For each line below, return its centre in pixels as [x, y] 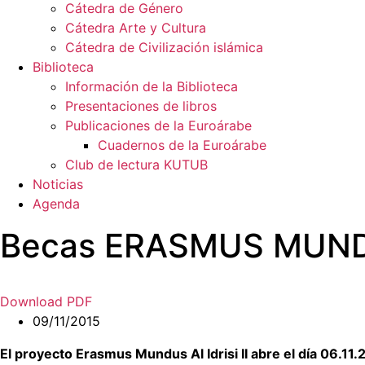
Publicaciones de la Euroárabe [158, 126]
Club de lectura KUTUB [136, 165]
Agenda [56, 204]
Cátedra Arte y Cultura [136, 28]
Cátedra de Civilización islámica [164, 48]
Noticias [58, 185]
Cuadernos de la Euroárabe [182, 145]
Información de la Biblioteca [152, 87]
